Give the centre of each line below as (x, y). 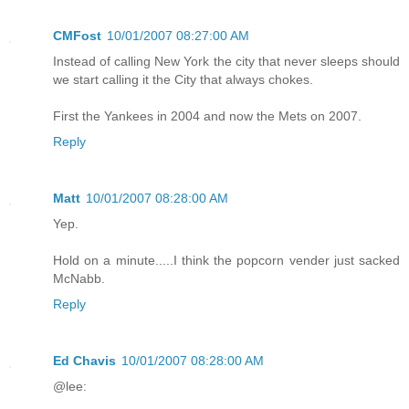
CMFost (77, 36)
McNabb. (79, 279)
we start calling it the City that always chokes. (183, 80)
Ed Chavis (84, 361)
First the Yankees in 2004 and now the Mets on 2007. (207, 116)
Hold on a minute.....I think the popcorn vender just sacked (226, 261)
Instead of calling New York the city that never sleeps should (226, 62)
